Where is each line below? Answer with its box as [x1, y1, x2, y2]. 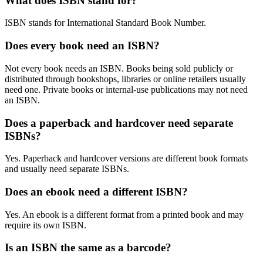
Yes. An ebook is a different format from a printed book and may [5, 209, 244, 220]
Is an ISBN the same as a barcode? [5, 241, 171, 254]
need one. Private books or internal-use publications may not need [5, 84, 248, 95]
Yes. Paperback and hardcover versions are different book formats [5, 153, 248, 164]
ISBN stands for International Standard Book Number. [5, 18, 206, 28]
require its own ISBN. [5, 220, 86, 230]
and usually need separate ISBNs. [5, 164, 129, 174]
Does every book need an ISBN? [5, 39, 160, 52]
